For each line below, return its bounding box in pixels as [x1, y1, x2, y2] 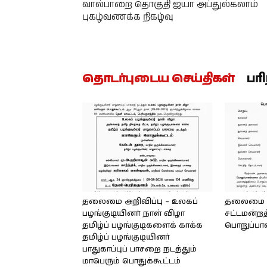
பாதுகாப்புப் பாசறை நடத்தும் [82, 244, 197, 255]
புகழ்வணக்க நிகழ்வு [82, 11, 173, 23]
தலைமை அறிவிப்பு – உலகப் [82, 196, 198, 207]
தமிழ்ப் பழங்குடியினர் [82, 232, 170, 243]
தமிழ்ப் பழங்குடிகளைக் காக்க [82, 220, 203, 231]
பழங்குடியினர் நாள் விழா [82, 208, 185, 219]
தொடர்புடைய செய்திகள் [82, 70, 235, 88]
